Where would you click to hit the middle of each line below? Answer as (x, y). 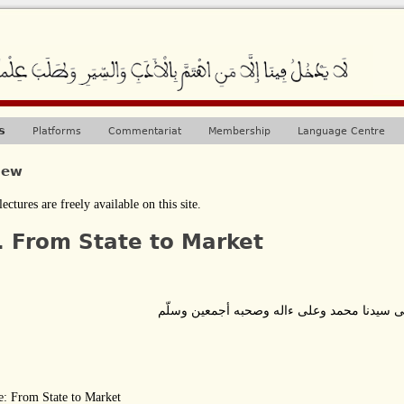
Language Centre (341, 131)
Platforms (57, 131)
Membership (239, 131)
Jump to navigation (202, 9)
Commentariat (145, 131)
